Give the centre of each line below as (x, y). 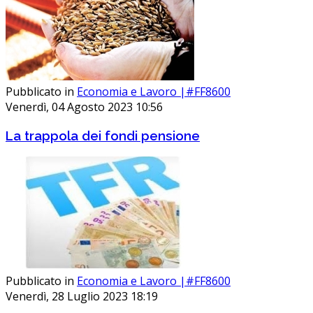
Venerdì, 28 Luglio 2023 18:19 (82, 296)
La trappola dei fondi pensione (103, 135)
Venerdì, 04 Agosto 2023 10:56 (84, 107)
